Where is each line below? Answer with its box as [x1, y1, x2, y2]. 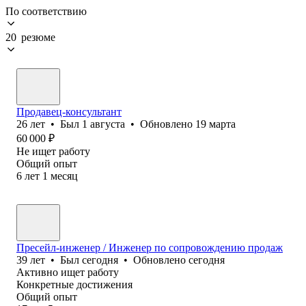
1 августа [82, 117, 125, 130]
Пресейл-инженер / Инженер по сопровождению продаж [16, 241, 283, 253]
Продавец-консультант [16, 105, 122, 117]
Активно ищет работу [16, 266, 119, 278]
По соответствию [5, 5, 87, 17]
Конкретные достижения [16, 278, 133, 290]
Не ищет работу [16, 145, 90, 157]
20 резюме [5, 31, 55, 43]
